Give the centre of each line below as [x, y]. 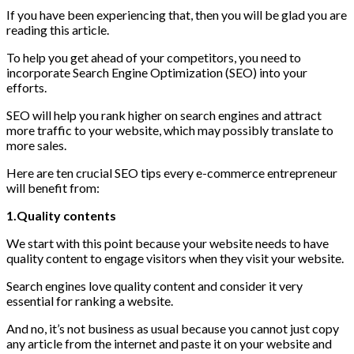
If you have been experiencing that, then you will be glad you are [177, 15]
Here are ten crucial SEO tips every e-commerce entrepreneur [172, 173]
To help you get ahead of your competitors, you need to [154, 58]
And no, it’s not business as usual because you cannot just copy [173, 329]
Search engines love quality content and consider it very [154, 286]
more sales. [36, 145]
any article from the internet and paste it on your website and [169, 344]
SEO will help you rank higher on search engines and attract [164, 115]
